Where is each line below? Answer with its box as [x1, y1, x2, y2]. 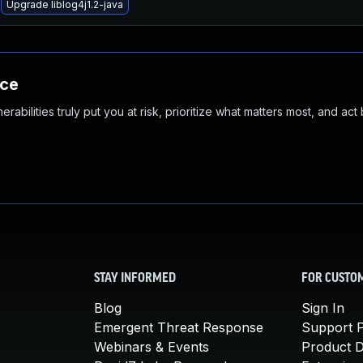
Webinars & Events [94, 339, 209, 355]
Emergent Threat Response [94, 319, 263, 335]
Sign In [301, 300, 344, 316]
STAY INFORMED [94, 272, 176, 285]
